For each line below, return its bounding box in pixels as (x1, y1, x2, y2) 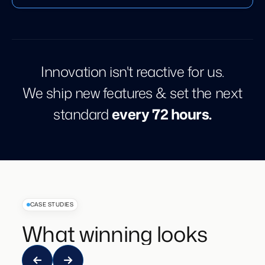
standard (53, 104, 112, 124)
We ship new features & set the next (22, 82, 243, 103)
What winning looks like (22, 219, 242, 250)
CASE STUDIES (30, 200, 74, 208)
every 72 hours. (111, 104, 212, 124)
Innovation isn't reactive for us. (41, 61, 224, 82)
